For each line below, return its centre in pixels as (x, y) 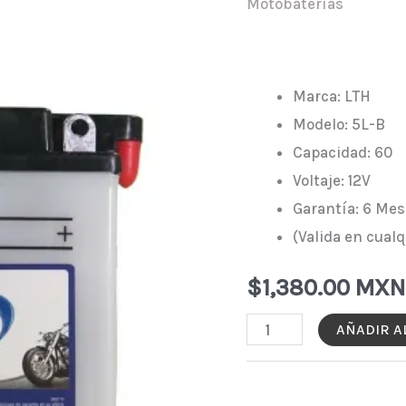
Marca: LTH (332, 97)
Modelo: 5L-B (339, 125)
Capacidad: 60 (343, 153)
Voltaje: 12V (332, 181)
